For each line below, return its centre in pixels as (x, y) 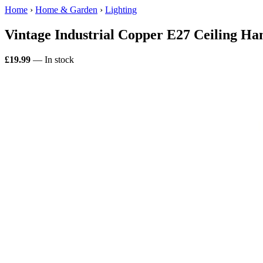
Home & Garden (66, 10)
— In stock (52, 59)
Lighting (121, 10)
